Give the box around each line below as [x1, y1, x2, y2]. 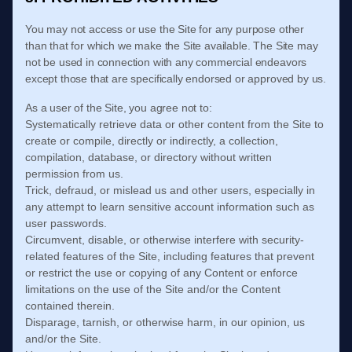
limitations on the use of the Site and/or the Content [25, 283, 280, 295]
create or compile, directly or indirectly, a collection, [25, 134, 278, 147]
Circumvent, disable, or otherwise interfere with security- [25, 233, 304, 246]
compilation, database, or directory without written [25, 151, 272, 163]
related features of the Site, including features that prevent [25, 250, 314, 262]
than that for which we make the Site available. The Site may [25, 39, 318, 52]
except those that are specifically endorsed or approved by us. [25, 72, 327, 85]
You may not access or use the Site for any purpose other [25, 23, 305, 35]
